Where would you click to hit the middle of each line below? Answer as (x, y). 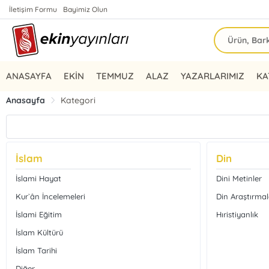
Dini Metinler (239, 178)
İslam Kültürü (40, 232)
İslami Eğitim (39, 214)
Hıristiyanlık (237, 214)
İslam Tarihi (37, 250)
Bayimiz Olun (86, 9)
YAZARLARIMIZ (213, 76)
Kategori (78, 100)
